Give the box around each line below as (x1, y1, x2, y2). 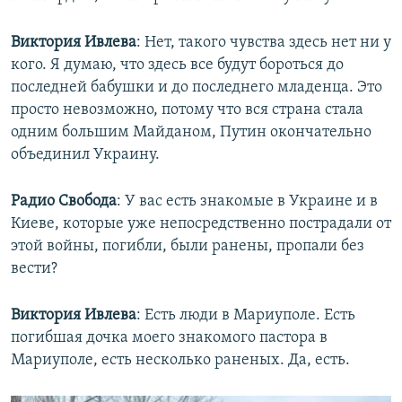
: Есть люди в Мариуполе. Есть (136, 306, 355, 324)
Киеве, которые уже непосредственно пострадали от (11, 214, 391, 232)
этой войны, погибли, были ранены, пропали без (11, 237, 364, 255)
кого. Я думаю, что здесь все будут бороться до (11, 56, 344, 74)
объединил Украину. (11, 145, 160, 163)
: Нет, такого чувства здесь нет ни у (136, 33, 391, 51)
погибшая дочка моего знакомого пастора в (11, 328, 328, 346)
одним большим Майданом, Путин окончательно (11, 123, 371, 141)
